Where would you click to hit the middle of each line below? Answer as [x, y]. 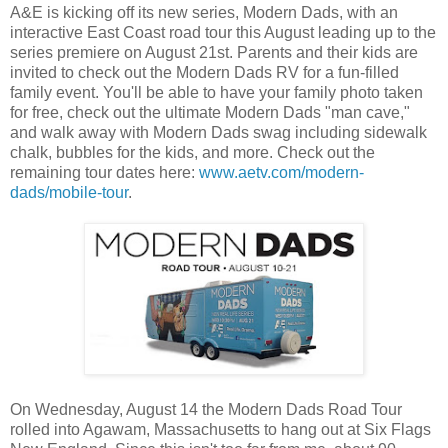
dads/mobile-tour [69, 193]
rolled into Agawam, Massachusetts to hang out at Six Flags [220, 430]
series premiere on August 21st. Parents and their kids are [214, 53]
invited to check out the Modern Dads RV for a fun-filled [204, 73]
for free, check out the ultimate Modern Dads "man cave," [210, 113]
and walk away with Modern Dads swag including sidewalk [218, 133]
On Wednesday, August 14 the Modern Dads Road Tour [206, 410]
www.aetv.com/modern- [281, 173]
